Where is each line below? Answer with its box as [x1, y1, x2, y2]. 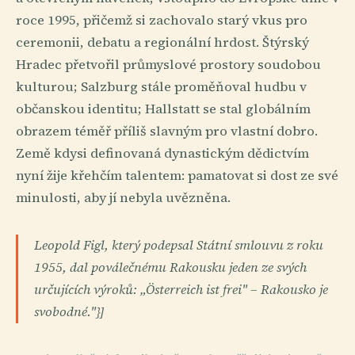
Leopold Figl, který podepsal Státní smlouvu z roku [34, 235, 323, 254]
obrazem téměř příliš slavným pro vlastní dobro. [16, 121, 318, 140]
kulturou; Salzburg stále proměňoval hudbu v [16, 77, 307, 96]
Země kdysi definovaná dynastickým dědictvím [16, 143, 309, 162]
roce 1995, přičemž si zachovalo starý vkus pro [16, 10, 307, 29]
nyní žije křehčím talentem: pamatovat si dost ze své [16, 166, 338, 185]
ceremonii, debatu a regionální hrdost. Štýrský [16, 32, 309, 52]
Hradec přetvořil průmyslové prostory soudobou [16, 55, 321, 74]
